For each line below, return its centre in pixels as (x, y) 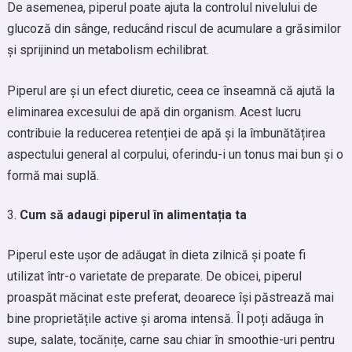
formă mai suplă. (53, 176)
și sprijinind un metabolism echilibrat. (108, 50)
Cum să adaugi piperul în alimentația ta (133, 215)
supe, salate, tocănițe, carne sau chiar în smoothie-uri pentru (170, 340)
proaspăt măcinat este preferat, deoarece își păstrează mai (170, 297)
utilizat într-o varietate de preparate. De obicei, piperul (154, 276)
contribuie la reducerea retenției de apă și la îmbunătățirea (166, 133)
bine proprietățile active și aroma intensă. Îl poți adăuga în (165, 319)
